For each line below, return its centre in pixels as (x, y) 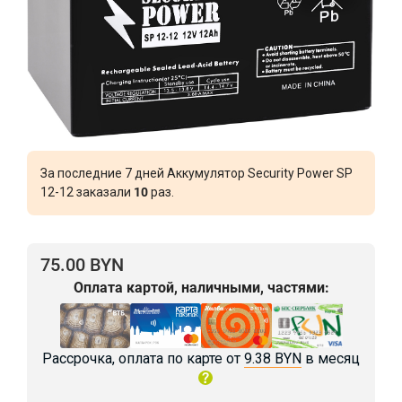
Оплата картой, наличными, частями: (201, 287)
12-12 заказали (87, 192)
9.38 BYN (273, 359)
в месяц (331, 359)
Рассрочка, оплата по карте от (143, 359)
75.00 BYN (82, 264)
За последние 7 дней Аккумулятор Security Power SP (197, 173)
